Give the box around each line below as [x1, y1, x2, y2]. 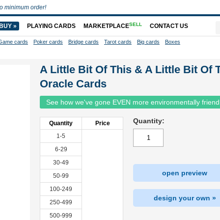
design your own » [153, 194, 216, 202]
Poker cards [33, 39, 63, 45]
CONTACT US [149, 23, 188, 29]
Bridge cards [68, 39, 99, 45]
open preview [162, 169, 207, 177]
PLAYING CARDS [27, 23, 76, 29]
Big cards [137, 39, 160, 45]
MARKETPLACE [83, 23, 129, 29]
